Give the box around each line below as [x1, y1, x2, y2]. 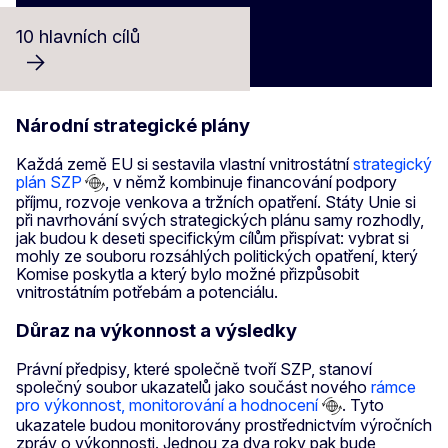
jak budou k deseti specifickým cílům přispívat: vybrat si [16, 228, 409, 249]
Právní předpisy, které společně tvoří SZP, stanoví [16, 358, 372, 379]
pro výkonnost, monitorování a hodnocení [16, 394, 318, 415]
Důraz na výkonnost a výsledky [16, 318, 297, 342]
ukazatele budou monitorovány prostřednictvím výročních [16, 415, 432, 436]
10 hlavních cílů [16, 25, 140, 47]
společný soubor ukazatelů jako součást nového [16, 376, 371, 397]
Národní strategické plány [16, 113, 250, 137]
